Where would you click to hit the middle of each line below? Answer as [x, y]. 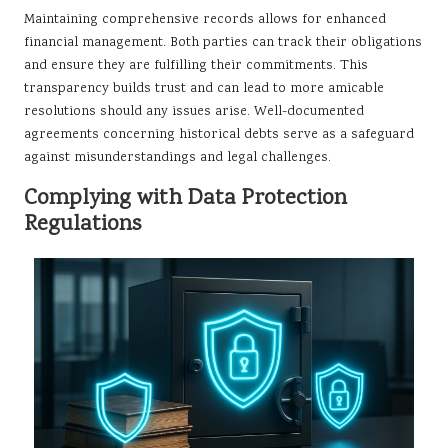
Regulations [82, 224]
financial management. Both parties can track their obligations [223, 42]
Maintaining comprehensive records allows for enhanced [205, 19]
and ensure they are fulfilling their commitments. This [196, 65]
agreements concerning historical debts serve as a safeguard [219, 134]
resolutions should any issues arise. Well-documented [194, 111]
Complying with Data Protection [185, 198]
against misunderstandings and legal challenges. [177, 157]
